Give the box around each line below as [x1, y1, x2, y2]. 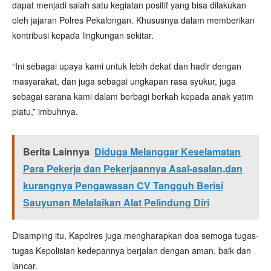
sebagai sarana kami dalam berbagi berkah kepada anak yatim [12, 90, 253, 102]
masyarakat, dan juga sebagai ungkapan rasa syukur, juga [12, 75, 236, 87]
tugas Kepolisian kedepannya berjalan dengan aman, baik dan [12, 244, 251, 256]
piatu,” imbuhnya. [12, 105, 78, 117]
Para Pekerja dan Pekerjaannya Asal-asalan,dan [23, 162, 243, 175]
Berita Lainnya [23, 145, 90, 158]
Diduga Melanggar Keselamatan [94, 145, 241, 158]
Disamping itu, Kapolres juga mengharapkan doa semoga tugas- [12, 229, 259, 241]
